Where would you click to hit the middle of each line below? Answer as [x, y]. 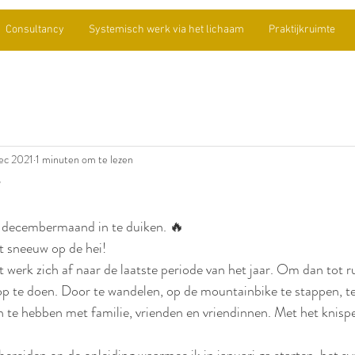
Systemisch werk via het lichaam [166, 30]
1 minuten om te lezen [84, 159]
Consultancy [34, 30]
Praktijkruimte [302, 30]
